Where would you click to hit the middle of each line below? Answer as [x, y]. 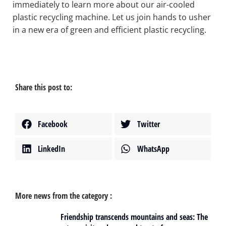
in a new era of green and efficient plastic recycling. [109, 30]
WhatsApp [153, 149]
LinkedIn [51, 149]
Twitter [148, 124]
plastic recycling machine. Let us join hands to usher [112, 17]
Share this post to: [44, 88]
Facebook [53, 124]
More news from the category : [64, 196]
